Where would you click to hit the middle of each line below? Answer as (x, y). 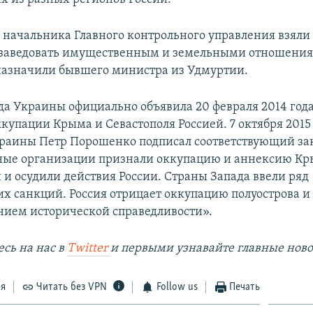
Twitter (89, 248)
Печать (245, 287)
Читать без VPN (72, 287)
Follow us (177, 287)
